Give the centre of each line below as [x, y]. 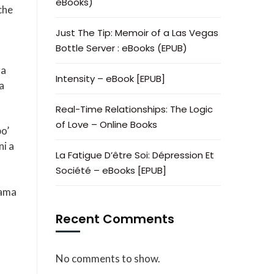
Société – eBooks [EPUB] [111, 170]
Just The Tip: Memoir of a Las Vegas [137, 33]
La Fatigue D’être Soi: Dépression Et [135, 155]
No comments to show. [108, 258]
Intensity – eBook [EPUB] [110, 79]
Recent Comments [115, 219]
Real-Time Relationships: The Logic [134, 109]
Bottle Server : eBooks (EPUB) [121, 48]
